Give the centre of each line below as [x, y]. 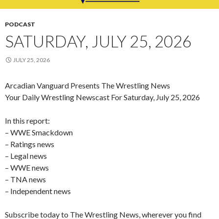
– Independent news [38, 191]
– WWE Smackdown [39, 132]
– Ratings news [30, 144]
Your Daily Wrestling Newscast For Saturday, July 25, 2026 [102, 97]
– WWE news [27, 168]
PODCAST [20, 24]
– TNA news [25, 179]
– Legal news [26, 156]
